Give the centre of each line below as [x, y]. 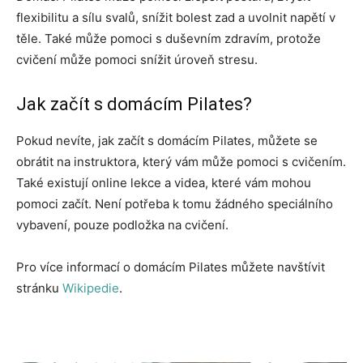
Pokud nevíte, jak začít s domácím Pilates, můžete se [167, 140]
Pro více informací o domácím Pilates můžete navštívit [171, 267]
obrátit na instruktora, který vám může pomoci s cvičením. [181, 161]
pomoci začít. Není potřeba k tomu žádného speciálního [175, 203]
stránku [39, 288]
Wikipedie [91, 288]
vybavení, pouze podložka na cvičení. [122, 224]
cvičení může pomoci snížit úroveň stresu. [137, 59]
